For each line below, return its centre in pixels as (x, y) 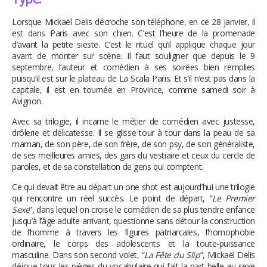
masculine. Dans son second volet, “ (78, 255)
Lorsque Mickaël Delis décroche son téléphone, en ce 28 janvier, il (133, 22)
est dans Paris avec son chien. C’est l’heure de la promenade (133, 33)
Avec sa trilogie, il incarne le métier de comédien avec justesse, (133, 122)
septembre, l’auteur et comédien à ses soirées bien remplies (133, 67)
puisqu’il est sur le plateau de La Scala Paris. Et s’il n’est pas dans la (133, 79)
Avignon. (27, 101)
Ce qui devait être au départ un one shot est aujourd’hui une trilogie (133, 187)
